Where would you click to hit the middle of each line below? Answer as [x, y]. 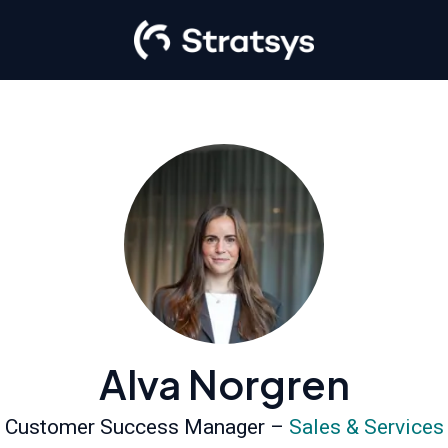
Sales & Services [366, 427]
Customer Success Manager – [146, 427]
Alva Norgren [224, 383]
